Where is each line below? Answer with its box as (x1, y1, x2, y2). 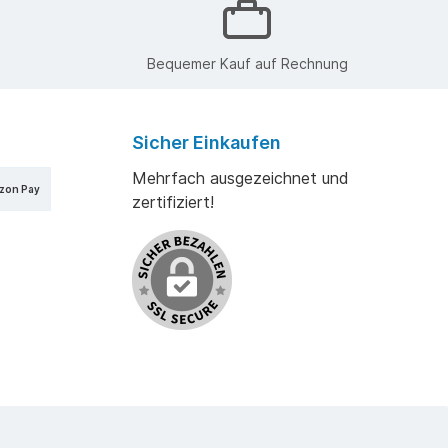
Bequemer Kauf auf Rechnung (146, 54, 348, 72)
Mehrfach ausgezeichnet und (132, 168, 349, 189)
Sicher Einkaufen (132, 132, 281, 154)
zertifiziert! (132, 192, 214, 213)
